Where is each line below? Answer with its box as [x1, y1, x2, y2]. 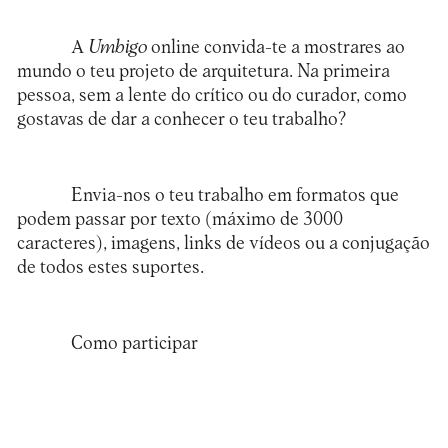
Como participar [70, 333, 198, 353]
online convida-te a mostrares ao [146, 38, 405, 58]
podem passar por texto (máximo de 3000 [16, 209, 343, 229]
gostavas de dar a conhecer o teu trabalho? [16, 110, 346, 130]
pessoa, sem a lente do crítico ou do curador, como [16, 86, 407, 106]
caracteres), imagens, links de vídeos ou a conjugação [16, 233, 430, 253]
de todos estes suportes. [16, 257, 204, 277]
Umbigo [87, 38, 147, 58]
